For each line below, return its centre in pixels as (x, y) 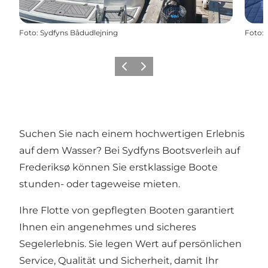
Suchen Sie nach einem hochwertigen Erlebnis (132, 133)
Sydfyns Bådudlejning (79, 32)
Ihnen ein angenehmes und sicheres (108, 227)
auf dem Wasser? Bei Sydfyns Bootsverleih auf (130, 150)
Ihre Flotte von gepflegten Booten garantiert (127, 210)
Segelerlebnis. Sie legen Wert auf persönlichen (130, 243)
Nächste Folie (161, 70)
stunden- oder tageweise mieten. (100, 184)
